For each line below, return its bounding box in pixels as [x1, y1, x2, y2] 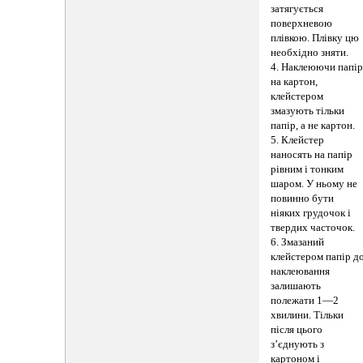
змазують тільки [271, 105, 345, 117]
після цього [271, 324, 323, 336]
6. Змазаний [271, 237, 325, 249]
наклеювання [271, 266, 331, 278]
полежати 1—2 [271, 295, 340, 307]
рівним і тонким [271, 164, 344, 176]
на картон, [271, 76, 318, 88]
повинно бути [271, 193, 335, 205]
